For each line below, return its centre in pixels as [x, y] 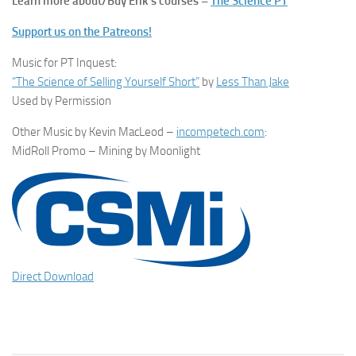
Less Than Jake [253, 82]
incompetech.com [221, 132]
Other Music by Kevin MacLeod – [94, 132]
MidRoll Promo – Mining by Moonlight [106, 151]
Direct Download [53, 277]
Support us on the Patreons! [82, 32]
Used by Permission [62, 101]
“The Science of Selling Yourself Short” [106, 82]
